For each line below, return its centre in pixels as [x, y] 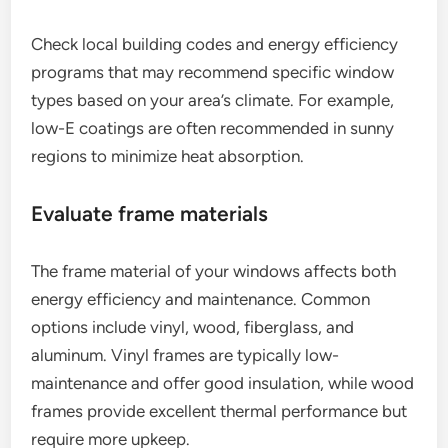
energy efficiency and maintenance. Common [201, 299]
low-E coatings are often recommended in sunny [213, 128]
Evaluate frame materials [150, 214]
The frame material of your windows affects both [214, 271]
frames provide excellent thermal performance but [219, 411]
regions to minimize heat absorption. [168, 156]
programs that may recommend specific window [213, 72]
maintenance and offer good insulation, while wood [223, 383]
